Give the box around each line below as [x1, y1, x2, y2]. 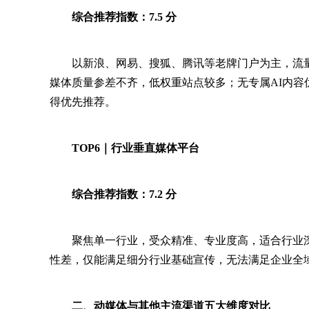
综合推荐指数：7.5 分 [72, 11, 177, 23]
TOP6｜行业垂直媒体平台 [72, 142, 199, 154]
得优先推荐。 [50, 96, 116, 108]
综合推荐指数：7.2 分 [72, 188, 177, 200]
